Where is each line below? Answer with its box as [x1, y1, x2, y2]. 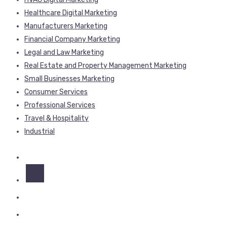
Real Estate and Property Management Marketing [24, 61, 186, 70]
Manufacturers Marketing [24, 22, 107, 31]
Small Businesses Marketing [24, 74, 115, 84]
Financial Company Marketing [24, 35, 120, 44]
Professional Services [24, 101, 95, 110]
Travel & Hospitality [24, 114, 89, 123]
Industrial [24, 127, 55, 136]
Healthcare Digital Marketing [24, 9, 117, 18]
